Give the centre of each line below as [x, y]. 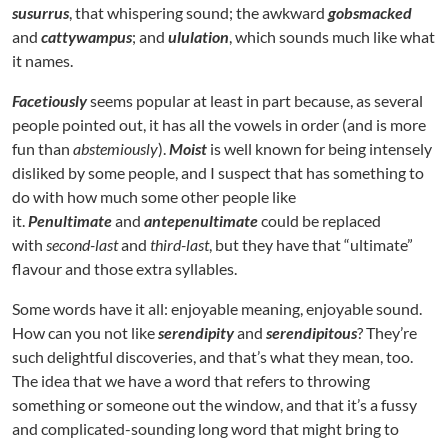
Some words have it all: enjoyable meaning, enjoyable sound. [217, 309]
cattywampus [86, 37]
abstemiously [115, 149]
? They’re [387, 333]
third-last [179, 245]
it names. [42, 61]
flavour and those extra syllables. [124, 269]
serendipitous [311, 333]
